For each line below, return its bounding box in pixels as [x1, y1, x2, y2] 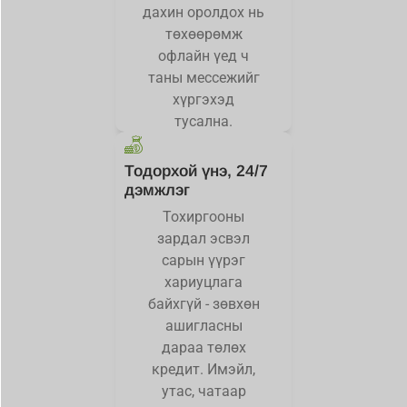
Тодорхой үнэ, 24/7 [124, 162, 268, 181]
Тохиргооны [163, 208, 244, 226]
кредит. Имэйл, [152, 361, 255, 379]
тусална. [174, 112, 233, 130]
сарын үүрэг [162, 252, 245, 270]
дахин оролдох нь [143, 3, 264, 21]
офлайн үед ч [158, 46, 249, 65]
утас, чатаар [161, 382, 246, 401]
